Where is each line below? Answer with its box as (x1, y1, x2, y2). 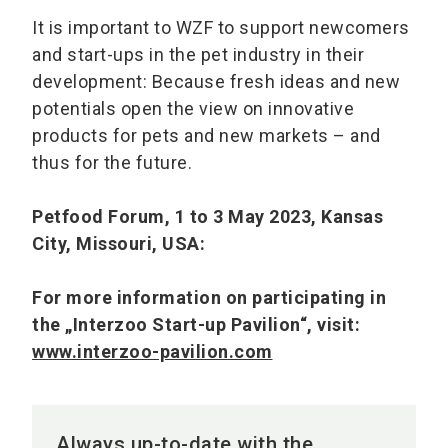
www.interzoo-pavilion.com (32, 341, 273, 363)
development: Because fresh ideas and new (32, 71, 400, 93)
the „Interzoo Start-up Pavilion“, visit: (32, 314, 360, 336)
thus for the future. (32, 152, 192, 174)
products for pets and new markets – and (32, 125, 381, 147)
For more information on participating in (32, 287, 386, 309)
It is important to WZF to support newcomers (32, 17, 410, 39)
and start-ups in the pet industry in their (32, 44, 364, 66)
